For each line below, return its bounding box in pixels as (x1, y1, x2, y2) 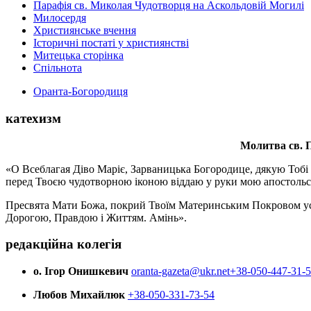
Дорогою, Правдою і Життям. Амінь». (6, 211, 187, 224)
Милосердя (33, 12, 86, 24)
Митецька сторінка (33, 49, 124, 62)
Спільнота (33, 62, 82, 74)
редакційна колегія (6, 237, 121, 252)
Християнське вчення (33, 24, 136, 37)
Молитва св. (239, 139, 305, 151)
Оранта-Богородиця (33, 85, 128, 98)
